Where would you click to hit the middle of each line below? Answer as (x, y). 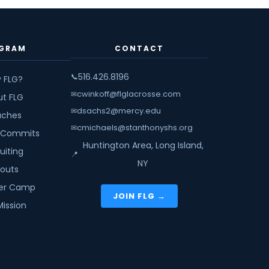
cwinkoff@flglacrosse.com (129, 94)
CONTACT (139, 48)
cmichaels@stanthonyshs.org (135, 128)
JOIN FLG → (139, 196)
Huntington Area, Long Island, (143, 145)
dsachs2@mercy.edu (119, 111)
